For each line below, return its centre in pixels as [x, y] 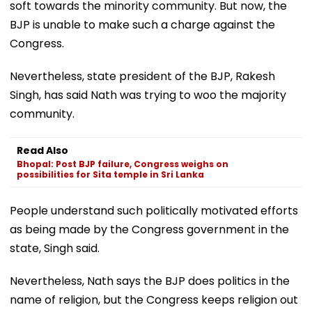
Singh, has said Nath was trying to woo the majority [148, 95]
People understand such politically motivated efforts [154, 210]
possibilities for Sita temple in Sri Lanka [110, 174]
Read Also [42, 150]
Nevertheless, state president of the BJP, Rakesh [142, 76]
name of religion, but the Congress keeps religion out [154, 299]
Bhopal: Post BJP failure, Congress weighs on [123, 164]
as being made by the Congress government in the [149, 229]
